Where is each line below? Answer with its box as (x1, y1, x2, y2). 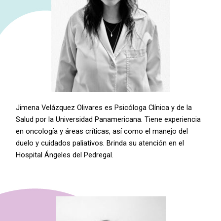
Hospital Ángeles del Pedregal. (16, 150, 114, 159)
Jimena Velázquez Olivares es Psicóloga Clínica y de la (16, 103, 192, 112)
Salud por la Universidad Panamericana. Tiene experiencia (16, 114, 201, 124)
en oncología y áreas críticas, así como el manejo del (16, 126, 188, 136)
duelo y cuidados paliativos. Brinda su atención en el (16, 138, 184, 147)
